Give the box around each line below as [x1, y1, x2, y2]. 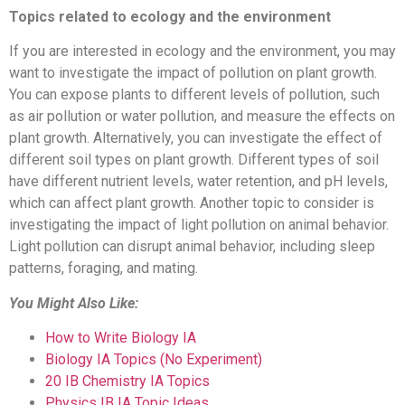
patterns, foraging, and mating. [9, 259, 198, 278]
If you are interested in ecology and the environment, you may [9, 42, 396, 61]
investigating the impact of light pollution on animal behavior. [9, 216, 389, 234]
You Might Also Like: [9, 294, 138, 312]
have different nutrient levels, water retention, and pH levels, [9, 173, 388, 191]
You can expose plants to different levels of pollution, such [9, 86, 380, 104]
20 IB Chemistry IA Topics [45, 372, 210, 390]
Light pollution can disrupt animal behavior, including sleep [9, 238, 375, 256]
